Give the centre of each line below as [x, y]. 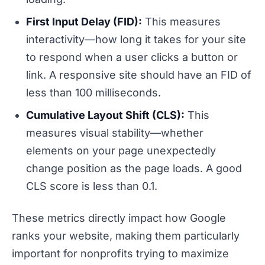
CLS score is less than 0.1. [92, 186]
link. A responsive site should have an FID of [139, 75]
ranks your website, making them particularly [126, 236]
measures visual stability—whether [115, 133]
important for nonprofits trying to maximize [120, 254]
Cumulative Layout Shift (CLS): [105, 115]
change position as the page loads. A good [134, 169]
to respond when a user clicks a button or [132, 57]
